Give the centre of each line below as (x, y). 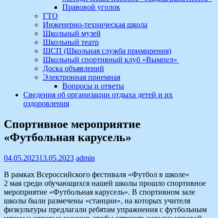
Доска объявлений (73, 68)
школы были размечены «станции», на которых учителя (97, 200)
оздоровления (46, 103)
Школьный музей (72, 33)
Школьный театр (71, 42)
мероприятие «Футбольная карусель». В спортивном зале (100, 192)
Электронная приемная (82, 77)
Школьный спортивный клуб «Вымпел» (111, 60)
